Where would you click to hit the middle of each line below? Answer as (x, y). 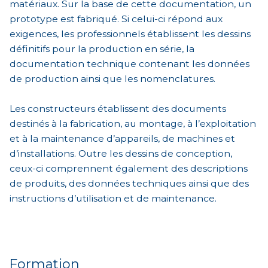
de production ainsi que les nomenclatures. (112, 78)
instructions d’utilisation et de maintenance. (113, 198)
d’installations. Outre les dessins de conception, (121, 153)
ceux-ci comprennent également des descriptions (129, 168)
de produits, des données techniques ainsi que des (129, 183)
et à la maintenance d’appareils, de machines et (122, 138)
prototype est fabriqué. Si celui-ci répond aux (116, 19)
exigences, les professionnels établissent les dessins (130, 33)
